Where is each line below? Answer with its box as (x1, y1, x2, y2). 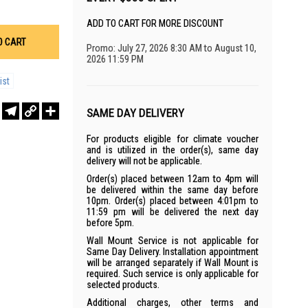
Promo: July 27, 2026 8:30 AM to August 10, (87, 43, 256, 54)
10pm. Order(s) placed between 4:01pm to (87, 195, 258, 206)
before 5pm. (87, 217, 134, 228)
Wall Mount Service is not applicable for (87, 235, 258, 246)
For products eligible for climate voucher (87, 133, 258, 144)
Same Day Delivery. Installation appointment (87, 246, 258, 257)
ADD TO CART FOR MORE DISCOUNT (87, 18, 223, 29)
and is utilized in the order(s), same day (87, 144, 258, 155)
